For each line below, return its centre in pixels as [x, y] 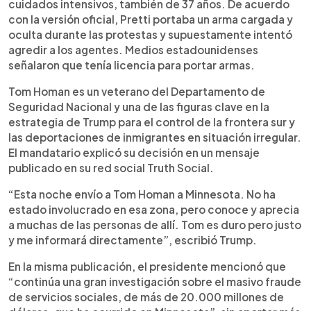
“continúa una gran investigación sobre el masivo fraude [155, 281]
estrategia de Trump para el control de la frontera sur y [152, 122]
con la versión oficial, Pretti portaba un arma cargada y [151, 19]
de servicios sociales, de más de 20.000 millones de [146, 297]
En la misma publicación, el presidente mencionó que [147, 266]
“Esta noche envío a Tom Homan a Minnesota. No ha [142, 194]
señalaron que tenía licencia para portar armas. [132, 65]
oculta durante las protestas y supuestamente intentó [150, 34]
